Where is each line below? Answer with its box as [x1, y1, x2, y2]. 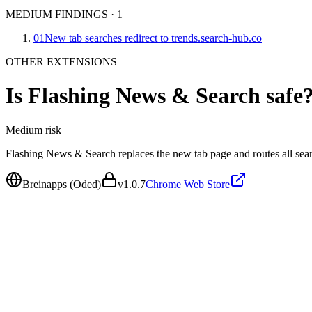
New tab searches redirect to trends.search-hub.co [45, 32, 262, 44]
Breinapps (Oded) [22, 178, 101, 190]
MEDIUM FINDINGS [6, 8, 108, 20]
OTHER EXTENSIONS [6, 56, 117, 68]
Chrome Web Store [146, 178, 230, 190]
